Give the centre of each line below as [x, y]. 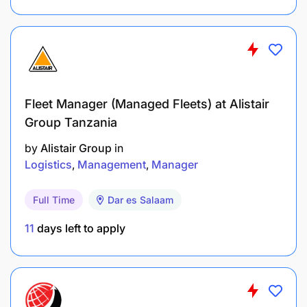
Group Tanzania [71, 122]
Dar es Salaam [140, 199]
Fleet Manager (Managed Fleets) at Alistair [147, 103]
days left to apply [80, 228]
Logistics [48, 164]
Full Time [54, 199]
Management [112, 164]
